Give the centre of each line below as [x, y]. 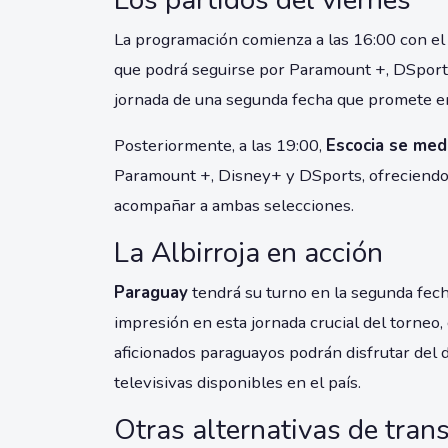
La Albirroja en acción [248, 253]
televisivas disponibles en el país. [237, 383]
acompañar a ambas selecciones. [234, 206]
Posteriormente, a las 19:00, [220, 146]
